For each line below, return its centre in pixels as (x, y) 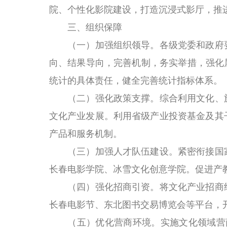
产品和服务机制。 (85, 134)
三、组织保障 (94, 27)
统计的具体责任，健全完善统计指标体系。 (136, 81)
